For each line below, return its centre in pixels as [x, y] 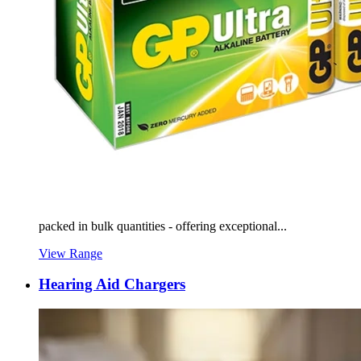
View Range [71, 253]
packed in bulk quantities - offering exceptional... [163, 226]
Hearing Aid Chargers [112, 284]
